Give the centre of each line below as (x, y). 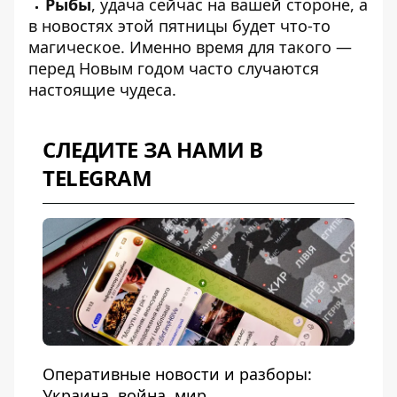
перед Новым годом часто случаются (174, 69)
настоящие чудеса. (102, 90)
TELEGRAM (97, 178)
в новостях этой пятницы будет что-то (179, 26)
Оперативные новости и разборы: (177, 374)
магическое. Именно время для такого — (190, 47)
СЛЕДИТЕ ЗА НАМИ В (153, 150)
